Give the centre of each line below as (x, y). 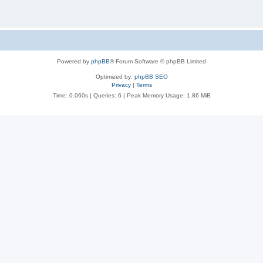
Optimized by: (115, 76)
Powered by (74, 61)
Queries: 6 (107, 95)
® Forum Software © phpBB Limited (158, 61)
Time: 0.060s (70, 95)
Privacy (121, 85)
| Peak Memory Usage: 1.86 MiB (166, 95)
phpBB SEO (151, 76)
